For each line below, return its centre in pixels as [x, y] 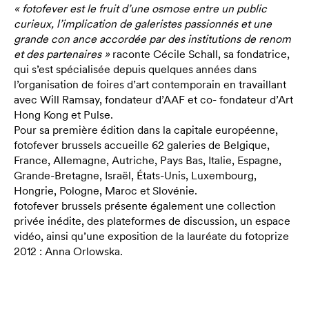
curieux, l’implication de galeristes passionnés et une [143, 23]
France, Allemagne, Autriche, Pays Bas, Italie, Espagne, [148, 160]
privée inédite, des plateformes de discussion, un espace [152, 221]
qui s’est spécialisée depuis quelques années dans [135, 69]
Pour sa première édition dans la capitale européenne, [146, 130]
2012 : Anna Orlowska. [68, 251]
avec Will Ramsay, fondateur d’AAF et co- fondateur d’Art [153, 99]
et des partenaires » [63, 54]
